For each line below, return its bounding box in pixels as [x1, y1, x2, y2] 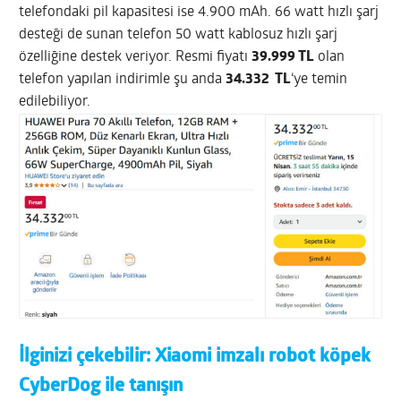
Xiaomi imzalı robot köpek [155, 346, 371, 366]
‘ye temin [291, 73, 348, 88]
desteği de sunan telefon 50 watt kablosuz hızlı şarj [19, 28, 338, 43]
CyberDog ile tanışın [19, 376, 183, 396]
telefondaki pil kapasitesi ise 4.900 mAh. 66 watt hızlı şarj [19, 5, 380, 21]
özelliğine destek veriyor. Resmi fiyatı [19, 50, 252, 65]
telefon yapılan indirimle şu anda [19, 73, 226, 88]
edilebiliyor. [19, 95, 91, 110]
